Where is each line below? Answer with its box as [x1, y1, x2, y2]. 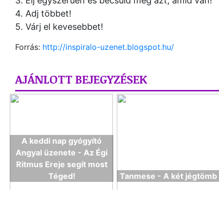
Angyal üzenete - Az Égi [16, 148, 108, 157]
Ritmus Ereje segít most [16, 159, 108, 169]
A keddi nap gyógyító [22, 136, 102, 146]
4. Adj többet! [15, 8, 71, 19]
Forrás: [15, 42, 43, 52]
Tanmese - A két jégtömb [120, 171, 218, 181]
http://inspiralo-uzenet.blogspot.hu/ [43, 42, 174, 52]
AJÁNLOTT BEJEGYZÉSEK [15, 71, 147, 87]
